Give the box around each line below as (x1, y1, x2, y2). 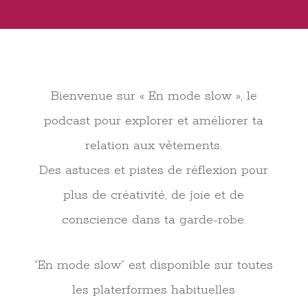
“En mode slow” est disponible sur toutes (34, 258, 274, 273)
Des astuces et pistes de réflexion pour (39, 163, 269, 178)
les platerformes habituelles (72, 283, 236, 298)
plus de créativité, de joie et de (63, 188, 245, 203)
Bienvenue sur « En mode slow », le (50, 89, 257, 104)
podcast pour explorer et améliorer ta (44, 113, 264, 129)
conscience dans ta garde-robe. (61, 212, 246, 228)
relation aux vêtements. (85, 138, 223, 153)
